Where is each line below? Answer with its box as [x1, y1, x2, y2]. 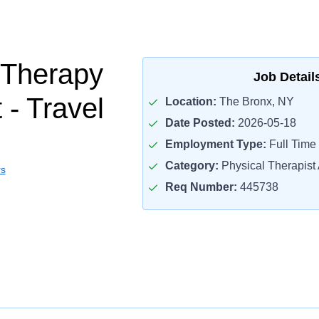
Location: [164, 95, 216, 108]
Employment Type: [164, 138, 266, 150]
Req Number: [164, 181, 237, 193]
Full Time [266, 138, 316, 150]
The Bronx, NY [216, 95, 294, 108]
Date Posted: [164, 117, 235, 129]
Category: [164, 159, 219, 172]
